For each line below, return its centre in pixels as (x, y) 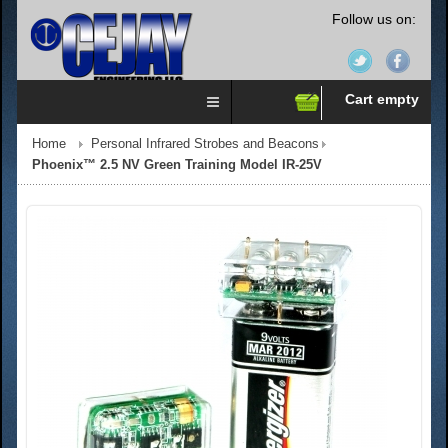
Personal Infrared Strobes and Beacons (205, 144)
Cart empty (382, 99)
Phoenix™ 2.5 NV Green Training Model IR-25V (177, 165)
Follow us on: (374, 19)
